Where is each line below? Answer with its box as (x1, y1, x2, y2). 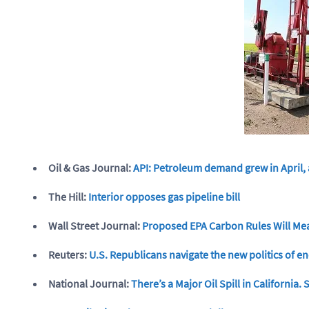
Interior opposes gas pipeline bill (88, 189, 240, 203)
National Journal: (48, 276, 131, 290)
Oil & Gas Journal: (48, 160, 133, 175)
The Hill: (48, 189, 88, 203)
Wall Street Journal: (48, 218, 142, 232)
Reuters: (48, 247, 89, 261)
